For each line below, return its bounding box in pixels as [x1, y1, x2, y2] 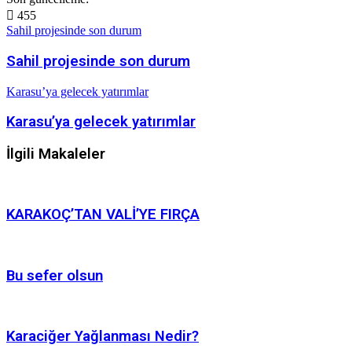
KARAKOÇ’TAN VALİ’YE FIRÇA [6, 206, 200, 224]
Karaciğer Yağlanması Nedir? [6, 328, 199, 346]
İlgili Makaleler [6, 145, 105, 163]
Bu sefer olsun [6, 266, 103, 284]
